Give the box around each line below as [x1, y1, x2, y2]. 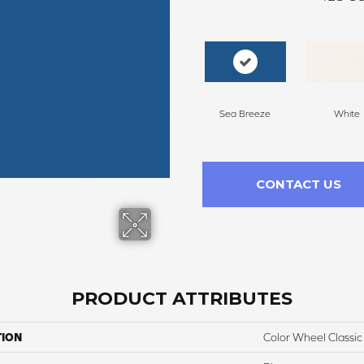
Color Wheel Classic [263, 330, 362, 344]
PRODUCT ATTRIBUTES [71, 287, 292, 310]
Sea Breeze [219, 107, 271, 119]
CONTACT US [255, 175, 341, 192]
